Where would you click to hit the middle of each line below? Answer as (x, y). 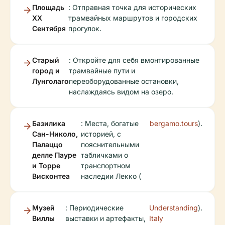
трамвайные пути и (102, 71)
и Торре (46, 165)
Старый (46, 60)
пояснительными (110, 144)
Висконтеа (51, 176)
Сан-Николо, (55, 134)
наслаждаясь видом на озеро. (121, 92)
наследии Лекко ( (111, 176)
